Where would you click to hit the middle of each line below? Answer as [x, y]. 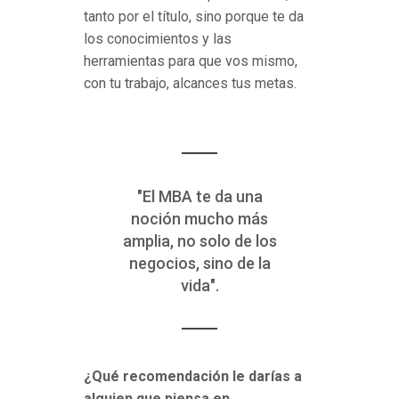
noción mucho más [199, 219]
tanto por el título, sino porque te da [194, 17]
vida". [199, 286]
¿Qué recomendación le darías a [193, 377]
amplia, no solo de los [199, 241]
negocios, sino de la [199, 264]
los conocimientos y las [158, 39]
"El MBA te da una [199, 197]
